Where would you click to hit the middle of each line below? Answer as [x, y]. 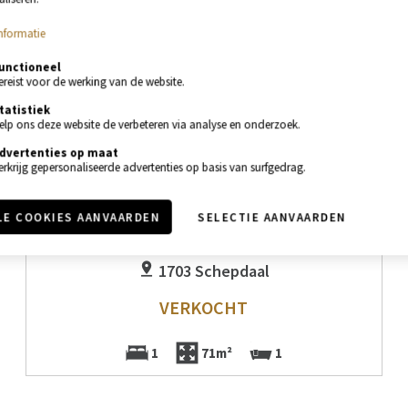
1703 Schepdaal [212, 271]
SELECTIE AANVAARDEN [272, 217]
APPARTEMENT [204, 241]
